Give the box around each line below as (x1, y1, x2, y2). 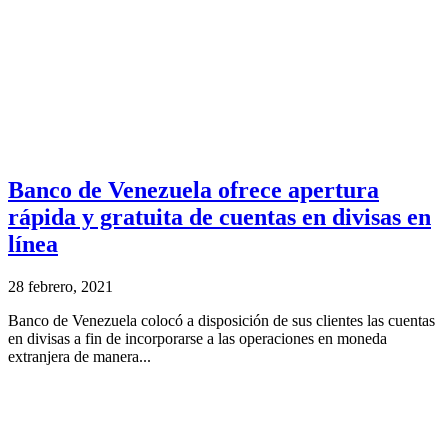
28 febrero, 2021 (8, 277, 113, 295)
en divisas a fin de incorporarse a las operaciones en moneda (8, 329, 387, 347)
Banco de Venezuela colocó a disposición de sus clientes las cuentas (8, 311, 435, 329)
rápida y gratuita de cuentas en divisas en (8, 203, 431, 230)
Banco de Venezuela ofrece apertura (8, 176, 379, 203)
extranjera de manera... (8, 347, 151, 365)
